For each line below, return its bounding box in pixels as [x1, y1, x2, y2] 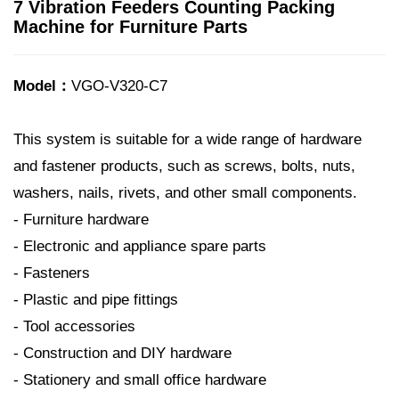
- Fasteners [13, 265, 90, 281]
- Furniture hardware [13, 211, 149, 228]
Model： [13, 77, 71, 94]
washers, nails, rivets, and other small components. [13, 184, 357, 201]
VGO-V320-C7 [71, 77, 167, 94]
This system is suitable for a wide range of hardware [13, 131, 362, 148]
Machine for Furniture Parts [13, 17, 248, 37]
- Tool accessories [13, 318, 135, 335]
